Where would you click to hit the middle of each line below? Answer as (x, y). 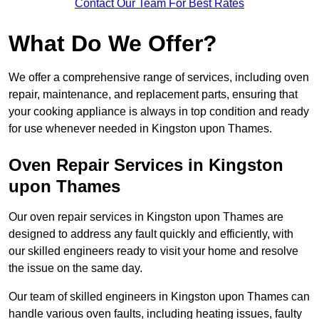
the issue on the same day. (75, 268)
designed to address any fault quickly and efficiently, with (151, 234)
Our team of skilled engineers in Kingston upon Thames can (159, 297)
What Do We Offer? (113, 44)
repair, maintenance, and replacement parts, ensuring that (153, 95)
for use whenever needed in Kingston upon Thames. (140, 129)
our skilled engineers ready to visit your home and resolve (153, 251)
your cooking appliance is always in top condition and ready (159, 112)
